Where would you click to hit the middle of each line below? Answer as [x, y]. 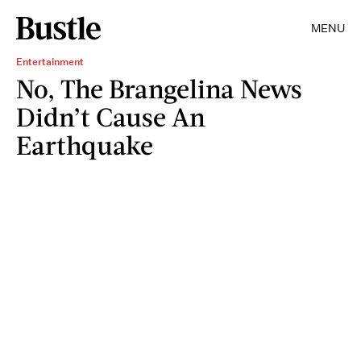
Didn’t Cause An [111, 116]
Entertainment [50, 62]
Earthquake [85, 145]
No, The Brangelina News [159, 88]
